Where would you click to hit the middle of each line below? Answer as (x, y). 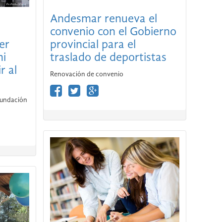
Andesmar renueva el (103, 19)
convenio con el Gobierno (113, 32)
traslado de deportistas (108, 58)
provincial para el (93, 45)
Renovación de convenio (86, 74)
